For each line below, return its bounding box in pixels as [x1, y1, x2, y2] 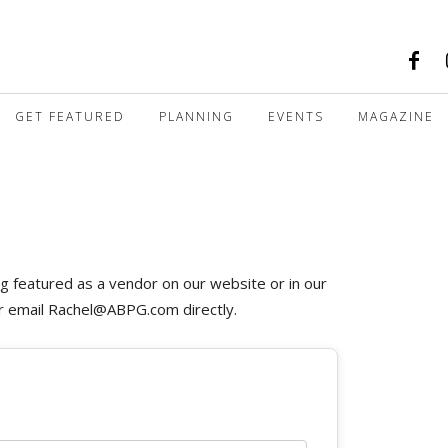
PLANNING [159, 107, 234, 125]
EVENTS [268, 107, 324, 125]
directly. [179, 298, 237, 319]
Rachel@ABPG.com [48, 298, 179, 319]
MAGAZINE [358, 107, 434, 125]
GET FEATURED [15, 107, 125, 125]
